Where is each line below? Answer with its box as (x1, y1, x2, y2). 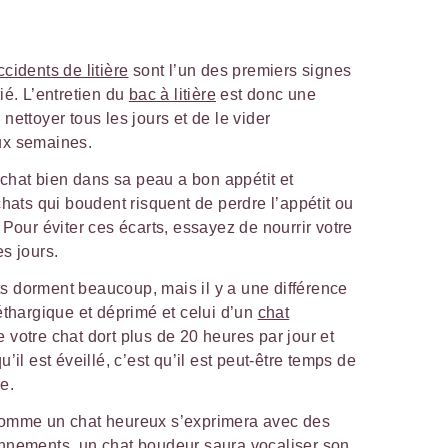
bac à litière (128, 85, 217, 103)
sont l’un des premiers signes (128, 61, 352, 79)
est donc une (216, 85, 317, 103)
